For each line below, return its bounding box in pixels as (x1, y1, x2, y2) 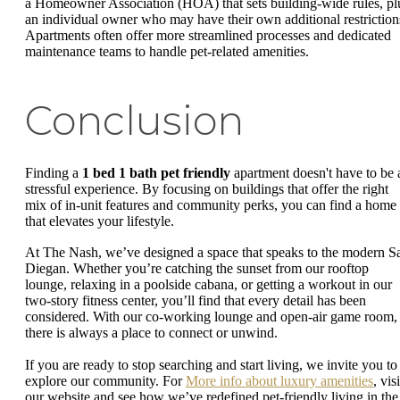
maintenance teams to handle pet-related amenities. (25, 43, 309, 59)
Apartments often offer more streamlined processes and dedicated (25, 27, 391, 43)
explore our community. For (25, 372, 186, 388)
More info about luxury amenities (186, 372, 373, 388)
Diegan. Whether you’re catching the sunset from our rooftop (25, 261, 369, 277)
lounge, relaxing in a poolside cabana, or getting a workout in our (25, 277, 392, 293)
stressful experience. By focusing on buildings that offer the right (25, 180, 388, 196)
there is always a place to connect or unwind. (25, 325, 281, 341)
